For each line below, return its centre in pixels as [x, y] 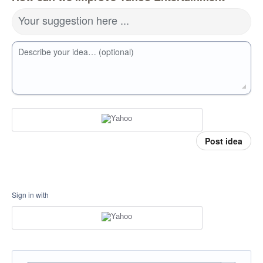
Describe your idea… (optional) [76, 52]
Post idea [224, 141]
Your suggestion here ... [74, 20]
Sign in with [30, 195]
